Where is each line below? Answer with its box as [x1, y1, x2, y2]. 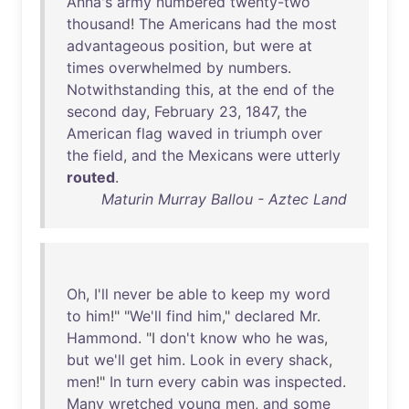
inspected [275, 372, 342, 391]
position [169, 37, 225, 55]
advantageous [67, 37, 164, 55]
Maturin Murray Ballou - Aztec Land [101, 190, 347, 208]
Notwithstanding [67, 80, 181, 99]
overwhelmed [109, 58, 202, 77]
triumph [234, 124, 287, 142]
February [154, 102, 215, 121]
